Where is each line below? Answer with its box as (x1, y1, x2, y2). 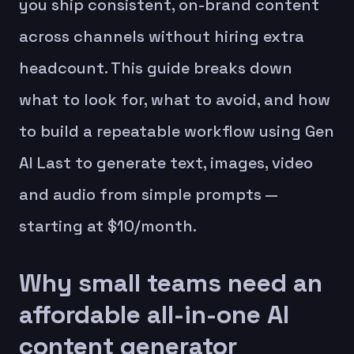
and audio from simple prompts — (19, 183, 277, 205)
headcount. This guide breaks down (19, 57, 292, 78)
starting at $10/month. (19, 215, 197, 236)
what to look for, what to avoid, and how (19, 88, 330, 110)
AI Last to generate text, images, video (19, 152, 313, 173)
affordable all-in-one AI (19, 298, 289, 330)
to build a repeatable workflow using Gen (19, 120, 334, 141)
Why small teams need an (19, 266, 322, 299)
